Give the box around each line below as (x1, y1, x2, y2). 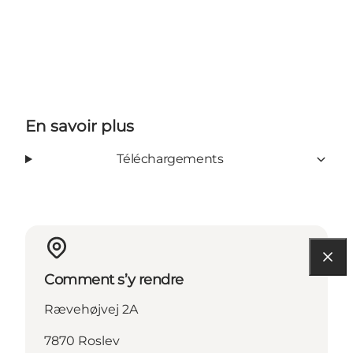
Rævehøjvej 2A (44, 301, 138, 317)
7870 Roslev (44, 333, 120, 348)
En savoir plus (25, 117, 134, 136)
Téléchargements (117, 151, 224, 167)
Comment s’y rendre (44, 270, 184, 288)
